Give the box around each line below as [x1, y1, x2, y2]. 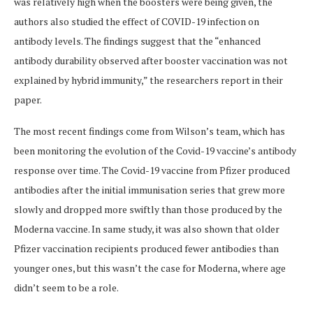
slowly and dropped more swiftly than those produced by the [14, 203, 282, 217]
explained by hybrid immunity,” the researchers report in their [14, 73, 283, 87]
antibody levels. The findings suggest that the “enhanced [14, 34, 261, 48]
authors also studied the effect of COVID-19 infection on [14, 15, 259, 29]
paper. [14, 93, 42, 107]
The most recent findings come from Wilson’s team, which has [14, 124, 285, 138]
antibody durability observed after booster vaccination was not [14, 54, 288, 68]
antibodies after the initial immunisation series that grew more [14, 183, 285, 197]
